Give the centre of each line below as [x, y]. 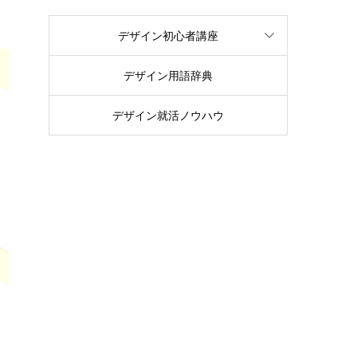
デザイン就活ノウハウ [168, 116]
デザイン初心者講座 [168, 36]
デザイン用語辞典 [168, 76]
